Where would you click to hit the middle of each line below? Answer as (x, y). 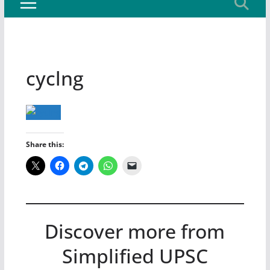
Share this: (45, 144)
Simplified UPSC (135, 256)
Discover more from (135, 231)
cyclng (55, 78)
